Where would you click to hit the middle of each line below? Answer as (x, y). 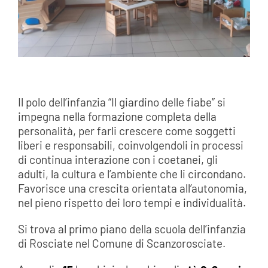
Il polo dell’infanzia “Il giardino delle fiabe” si (121, 102)
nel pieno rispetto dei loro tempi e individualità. (132, 202)
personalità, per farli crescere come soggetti (127, 130)
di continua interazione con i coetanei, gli (118, 159)
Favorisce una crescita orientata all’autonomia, (132, 188)
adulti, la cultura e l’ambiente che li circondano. (132, 173)
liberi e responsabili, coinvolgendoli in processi (130, 145)
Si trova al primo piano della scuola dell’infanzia (132, 229)
